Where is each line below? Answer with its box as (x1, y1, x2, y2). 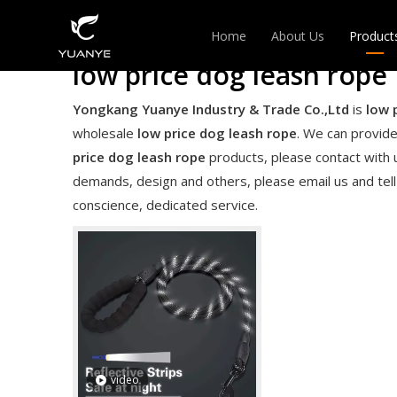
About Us (270, 27, 324, 44)
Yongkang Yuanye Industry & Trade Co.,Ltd (73, 100, 349, 118)
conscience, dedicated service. (73, 196, 258, 214)
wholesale (73, 124, 137, 142)
